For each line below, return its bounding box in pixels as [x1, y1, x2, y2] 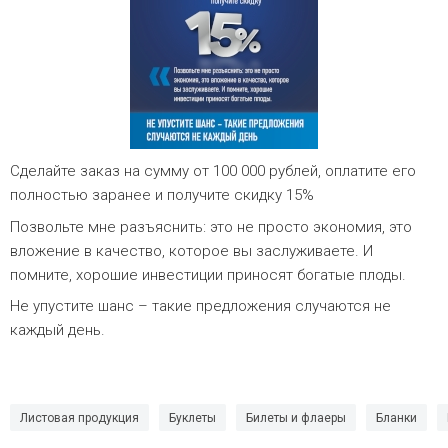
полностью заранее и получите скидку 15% [10, 186, 314, 204]
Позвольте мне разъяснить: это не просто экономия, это [10, 217, 412, 236]
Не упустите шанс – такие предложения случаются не [10, 297, 391, 315]
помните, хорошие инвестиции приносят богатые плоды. [10, 265, 406, 284]
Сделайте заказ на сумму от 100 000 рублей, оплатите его [10, 162, 416, 180]
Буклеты [169, 411, 216, 425]
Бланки [376, 411, 417, 425]
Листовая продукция [20, 411, 139, 425]
